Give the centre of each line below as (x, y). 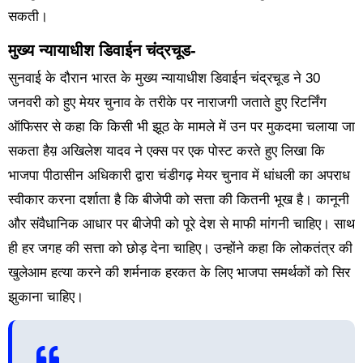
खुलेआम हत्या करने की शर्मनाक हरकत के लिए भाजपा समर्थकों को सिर (179, 272)
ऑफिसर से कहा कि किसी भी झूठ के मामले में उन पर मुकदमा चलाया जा (181, 126)
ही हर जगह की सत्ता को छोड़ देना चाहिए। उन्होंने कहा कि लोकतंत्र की (180, 248)
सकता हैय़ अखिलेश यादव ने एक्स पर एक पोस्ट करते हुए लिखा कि (166, 151)
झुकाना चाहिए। (45, 297)
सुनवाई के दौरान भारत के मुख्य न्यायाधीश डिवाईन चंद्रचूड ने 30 (164, 78)
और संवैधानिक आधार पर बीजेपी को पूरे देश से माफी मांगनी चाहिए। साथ (181, 224)
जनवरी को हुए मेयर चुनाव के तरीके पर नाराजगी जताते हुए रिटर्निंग (167, 102)
